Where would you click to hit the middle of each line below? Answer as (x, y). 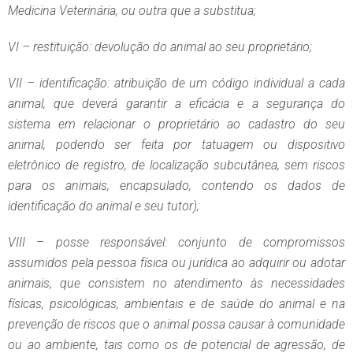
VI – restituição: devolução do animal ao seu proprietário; (160, 47)
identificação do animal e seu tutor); (104, 206)
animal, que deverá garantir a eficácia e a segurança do (176, 104)
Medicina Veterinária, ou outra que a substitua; (132, 11)
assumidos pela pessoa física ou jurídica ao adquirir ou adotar (176, 263)
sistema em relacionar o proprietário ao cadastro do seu (176, 124)
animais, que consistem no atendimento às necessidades (176, 284)
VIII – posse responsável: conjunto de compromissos (176, 243)
